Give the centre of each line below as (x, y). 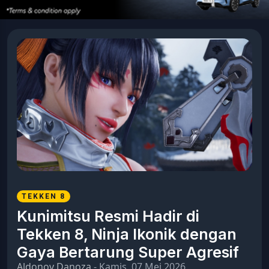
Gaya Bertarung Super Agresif (128, 252)
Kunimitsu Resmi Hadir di (108, 216)
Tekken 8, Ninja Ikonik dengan (127, 234)
